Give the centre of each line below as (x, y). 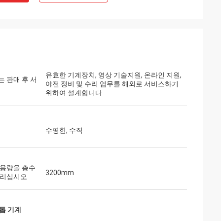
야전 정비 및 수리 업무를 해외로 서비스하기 (112, 84)
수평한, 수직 (64, 130)
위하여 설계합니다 (74, 93)
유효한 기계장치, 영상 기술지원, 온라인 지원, (113, 75)
